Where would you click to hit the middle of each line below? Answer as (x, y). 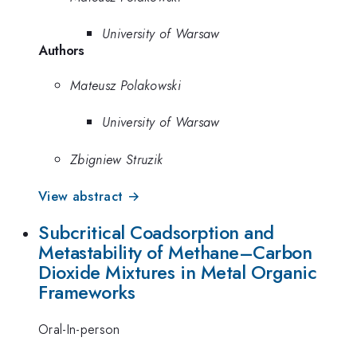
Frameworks (87, 292)
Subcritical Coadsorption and (156, 232)
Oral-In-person (79, 330)
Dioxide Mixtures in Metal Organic (178, 272)
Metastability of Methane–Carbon (175, 252)
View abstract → (89, 196)
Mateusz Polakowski (126, 85)
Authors (61, 51)
